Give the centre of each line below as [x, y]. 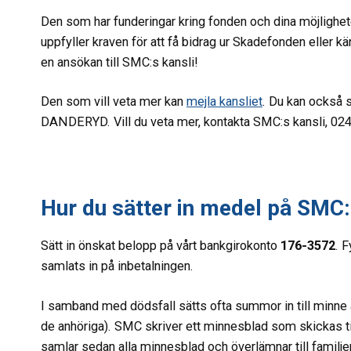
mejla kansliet [224, 102]
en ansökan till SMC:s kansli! [121, 62]
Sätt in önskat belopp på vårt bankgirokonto [159, 245]
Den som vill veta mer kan [114, 102]
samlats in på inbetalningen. [117, 266]
